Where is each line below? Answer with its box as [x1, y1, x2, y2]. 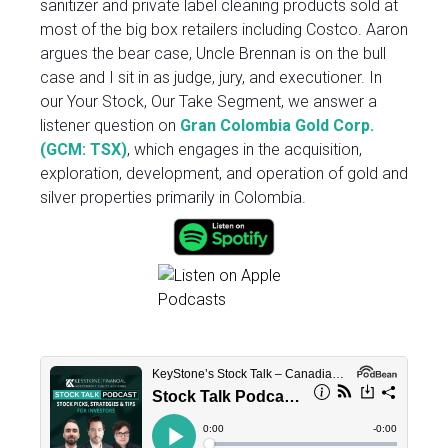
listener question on [40, 116, 180, 136]
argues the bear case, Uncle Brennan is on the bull [40, 44, 386, 64]
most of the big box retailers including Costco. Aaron [40, 20, 408, 40]
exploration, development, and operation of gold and [40, 164, 408, 184]
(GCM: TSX [40, 140, 121, 160]
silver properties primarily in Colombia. [40, 188, 306, 208]
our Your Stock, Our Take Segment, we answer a [40, 92, 377, 112]
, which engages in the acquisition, [127, 140, 362, 160]
